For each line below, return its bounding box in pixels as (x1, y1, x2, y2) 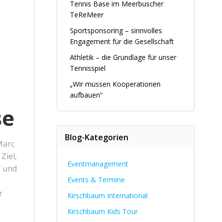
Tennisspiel (69, 63, 106, 73)
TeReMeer (69, 10, 104, 19)
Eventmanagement (67, 159, 128, 168)
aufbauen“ (69, 90, 103, 100)
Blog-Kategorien (64, 132, 128, 143)
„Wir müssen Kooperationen (69, 79, 161, 89)
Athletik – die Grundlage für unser (69, 53, 176, 62)
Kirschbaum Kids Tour (67, 207, 138, 216)
